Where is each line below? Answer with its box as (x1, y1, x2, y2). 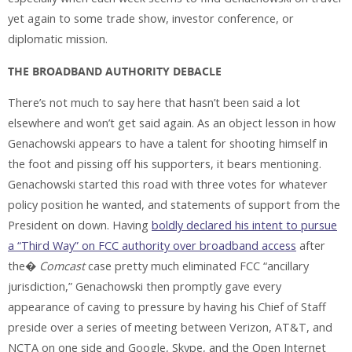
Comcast (39, 258, 85, 274)
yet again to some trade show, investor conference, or (8, 11, 294, 27)
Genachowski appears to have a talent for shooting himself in (8, 136, 328, 152)
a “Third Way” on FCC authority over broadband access (8, 238, 296, 254)
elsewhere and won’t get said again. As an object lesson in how (8, 115, 335, 131)
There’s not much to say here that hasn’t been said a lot (8, 95, 300, 111)
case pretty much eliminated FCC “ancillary (85, 258, 309, 274)
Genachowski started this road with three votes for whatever (8, 177, 328, 192)
